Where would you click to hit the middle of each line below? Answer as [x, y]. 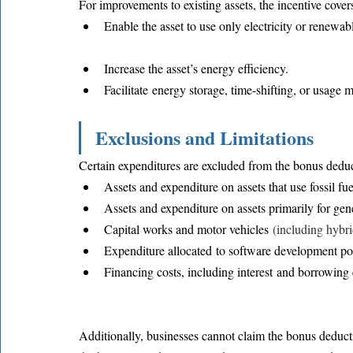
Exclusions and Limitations [204, 137]
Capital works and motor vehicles [188, 229]
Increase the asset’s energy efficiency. [196, 68]
